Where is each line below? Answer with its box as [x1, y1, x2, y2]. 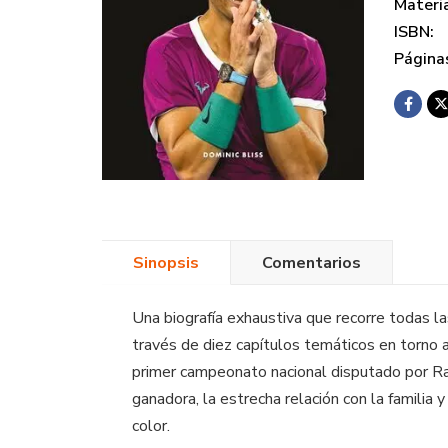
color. [132, 415, 170, 438]
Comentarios [262, 251, 361, 274]
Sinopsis [133, 251, 199, 274]
